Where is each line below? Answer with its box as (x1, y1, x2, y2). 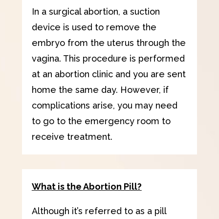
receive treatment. (31, 131, 112, 142)
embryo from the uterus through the (31, 37, 186, 48)
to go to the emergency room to (31, 115, 171, 126)
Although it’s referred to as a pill (31, 205, 166, 216)
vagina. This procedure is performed (31, 53, 185, 64)
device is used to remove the (31, 22, 156, 32)
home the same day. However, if (31, 84, 169, 95)
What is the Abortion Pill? (31, 181, 142, 192)
